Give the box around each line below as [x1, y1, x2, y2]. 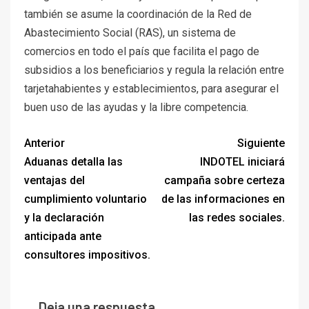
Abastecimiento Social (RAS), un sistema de [24, 26, 236, 39]
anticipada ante [24, 229, 101, 243]
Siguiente [237, 136, 285, 150]
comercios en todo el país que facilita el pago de [24, 44, 259, 58]
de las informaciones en [161, 192, 285, 206]
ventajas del [24, 173, 85, 187]
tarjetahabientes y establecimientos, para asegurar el [24, 81, 279, 95]
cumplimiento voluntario [24, 192, 147, 206]
